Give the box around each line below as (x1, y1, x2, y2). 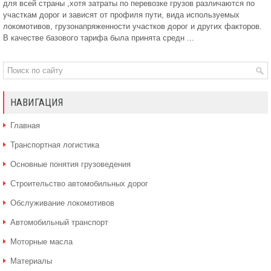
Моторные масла (10, 237, 73, 246)
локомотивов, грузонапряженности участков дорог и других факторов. (3, 22, 262, 31)
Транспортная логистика (10, 140, 99, 149)
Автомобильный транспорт (10, 218, 108, 227)
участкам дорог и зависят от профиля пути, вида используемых (3, 10, 240, 19)
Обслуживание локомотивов (10, 198, 114, 207)
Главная (10, 121, 40, 130)
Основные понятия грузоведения (10, 160, 131, 169)
